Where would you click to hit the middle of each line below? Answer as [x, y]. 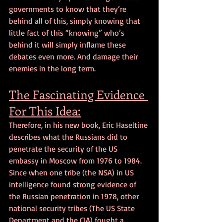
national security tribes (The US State [73, 208]
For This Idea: [45, 110]
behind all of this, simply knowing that [76, 21]
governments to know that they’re [69, 9]
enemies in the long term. [52, 68]
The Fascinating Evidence [78, 94]
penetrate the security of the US [64, 148]
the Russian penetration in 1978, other [75, 196]
